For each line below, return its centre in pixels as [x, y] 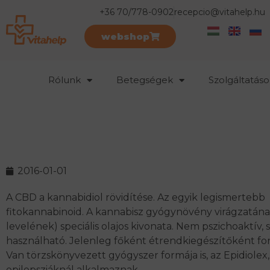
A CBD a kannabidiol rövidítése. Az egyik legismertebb [136, 197]
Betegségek [144, 80]
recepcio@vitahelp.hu [219, 12]
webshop [125, 36]
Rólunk [64, 80]
